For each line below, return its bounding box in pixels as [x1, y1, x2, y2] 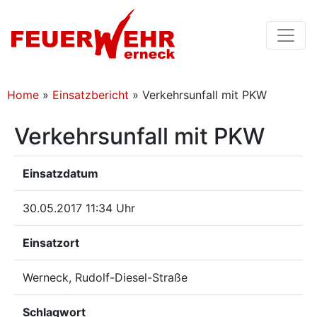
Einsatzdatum [23, 166, 98, 180]
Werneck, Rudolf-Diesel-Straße [23, 270, 188, 284]
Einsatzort [23, 236, 79, 250]
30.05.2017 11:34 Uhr [23, 201, 135, 215]
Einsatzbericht [52, 88, 129, 102]
